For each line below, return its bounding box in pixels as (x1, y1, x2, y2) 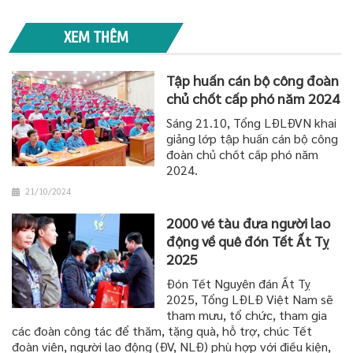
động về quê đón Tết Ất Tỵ (166, 231, 329, 250)
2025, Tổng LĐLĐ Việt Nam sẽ (166, 290, 334, 307)
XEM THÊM (64, 28, 128, 46)
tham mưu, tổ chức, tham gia (166, 306, 328, 323)
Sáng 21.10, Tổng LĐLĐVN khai (166, 113, 337, 131)
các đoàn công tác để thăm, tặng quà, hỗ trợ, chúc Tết (12, 321, 312, 339)
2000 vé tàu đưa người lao (166, 213, 331, 232)
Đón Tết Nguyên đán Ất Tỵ (166, 274, 311, 292)
